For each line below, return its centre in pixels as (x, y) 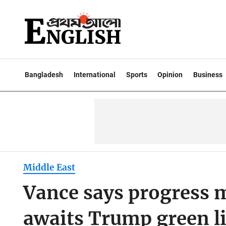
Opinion (170, 75)
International (94, 75)
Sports (136, 75)
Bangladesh (44, 75)
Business (208, 75)
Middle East (49, 168)
